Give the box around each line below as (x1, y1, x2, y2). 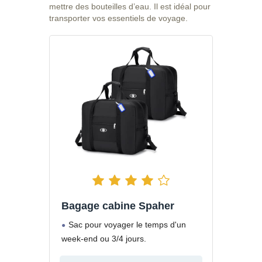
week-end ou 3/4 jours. (61, 233, 146, 243)
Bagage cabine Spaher (61, 199, 174, 212)
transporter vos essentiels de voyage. (49, 13, 188, 23)
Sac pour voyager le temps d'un (68, 219, 186, 229)
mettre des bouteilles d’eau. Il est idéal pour (49, 1, 211, 11)
